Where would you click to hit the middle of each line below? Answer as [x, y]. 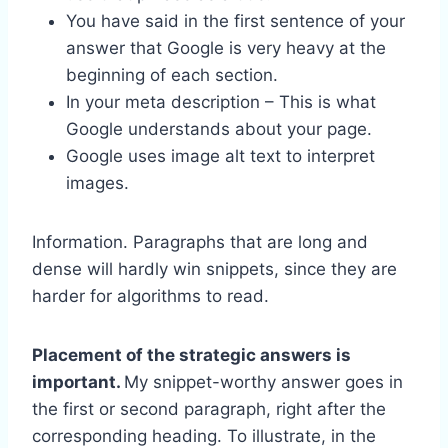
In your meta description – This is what [221, 101]
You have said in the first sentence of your [235, 20]
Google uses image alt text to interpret [220, 155]
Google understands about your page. [219, 128]
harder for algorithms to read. [150, 295]
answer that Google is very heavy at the [226, 47]
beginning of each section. [172, 74]
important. [78, 381]
